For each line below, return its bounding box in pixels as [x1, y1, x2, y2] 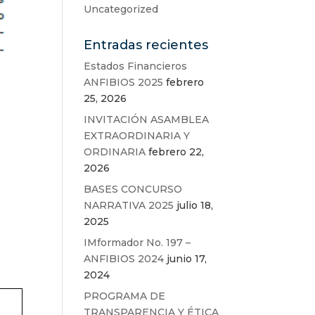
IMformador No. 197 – [84, 236, 191, 249]
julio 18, [176, 199, 214, 212]
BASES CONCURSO [84, 183, 183, 195]
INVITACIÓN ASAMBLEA [84, 113, 210, 126]
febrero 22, [148, 146, 205, 158]
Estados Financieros [84, 60, 188, 72]
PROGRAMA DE [84, 290, 166, 302]
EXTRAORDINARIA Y [84, 129, 191, 142]
